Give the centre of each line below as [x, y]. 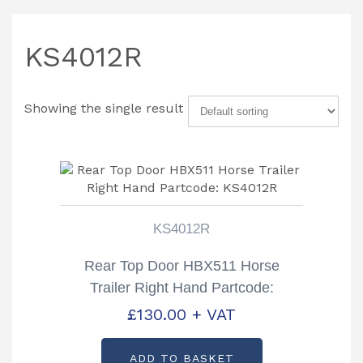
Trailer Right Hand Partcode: [181, 287]
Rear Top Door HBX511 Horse [181, 265]
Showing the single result [104, 108]
